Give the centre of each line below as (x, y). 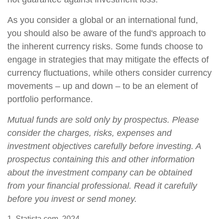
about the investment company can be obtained (100, 173)
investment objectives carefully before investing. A (104, 146)
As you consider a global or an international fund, (103, 20)
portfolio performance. (50, 99)
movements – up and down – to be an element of (103, 86)
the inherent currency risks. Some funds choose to (105, 46)
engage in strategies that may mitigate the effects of (108, 60)
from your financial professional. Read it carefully (102, 186)
